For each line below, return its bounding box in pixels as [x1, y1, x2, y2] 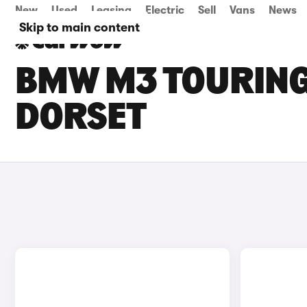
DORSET [15, 100, 146, 138]
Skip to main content [19, 21, 140, 34]
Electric [145, 4, 184, 16]
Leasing [91, 4, 132, 16]
